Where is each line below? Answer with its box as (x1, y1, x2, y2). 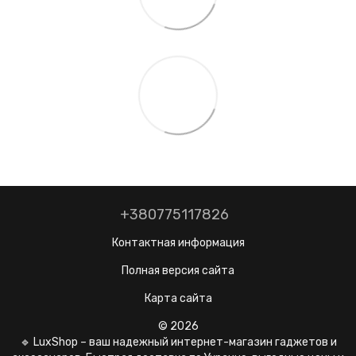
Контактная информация (111, 235, 245, 250)
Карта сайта (144, 291, 212, 305)
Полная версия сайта (122, 263, 234, 277)
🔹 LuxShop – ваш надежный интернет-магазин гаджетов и (19, 335, 337, 349)
